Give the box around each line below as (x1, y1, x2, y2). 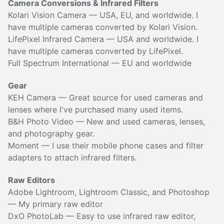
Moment (8, 140, 39, 150)
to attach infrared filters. (41, 152, 136, 162)
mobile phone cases (91, 140, 167, 150)
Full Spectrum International (8, 58, 109, 68)
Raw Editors (8, 174, 55, 185)
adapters (8, 152, 41, 162)
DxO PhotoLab (8, 210, 63, 221)
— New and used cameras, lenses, (73, 116, 205, 126)
